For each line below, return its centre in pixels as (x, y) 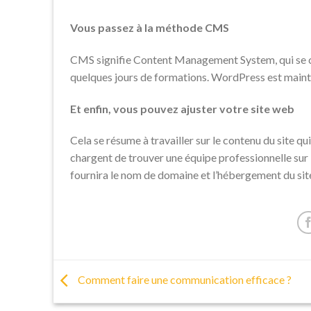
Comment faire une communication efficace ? (184, 280)
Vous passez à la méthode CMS (150, 27)
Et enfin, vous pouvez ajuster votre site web (182, 108)
